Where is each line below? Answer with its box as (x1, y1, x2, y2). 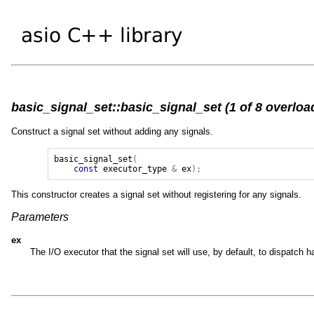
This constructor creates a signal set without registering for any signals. (11, 189, 301, 200)
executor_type (103, 163, 168, 174)
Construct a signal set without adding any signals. (11, 125, 213, 137)
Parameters (11, 210, 69, 223)
